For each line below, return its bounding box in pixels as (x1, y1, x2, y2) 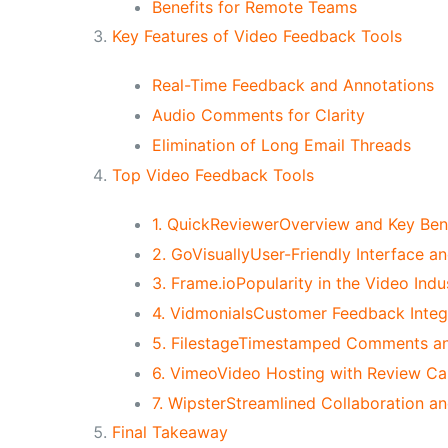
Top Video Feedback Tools (112, 164, 314, 185)
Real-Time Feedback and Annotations (152, 75, 434, 96)
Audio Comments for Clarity (152, 105, 365, 126)
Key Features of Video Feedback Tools (112, 26, 402, 47)
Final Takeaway (112, 422, 228, 443)
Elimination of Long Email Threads (152, 134, 411, 155)
